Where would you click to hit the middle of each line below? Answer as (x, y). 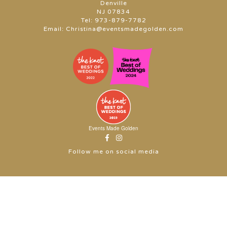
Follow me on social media (113, 152)
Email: (55, 29)
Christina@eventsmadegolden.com (125, 29)
